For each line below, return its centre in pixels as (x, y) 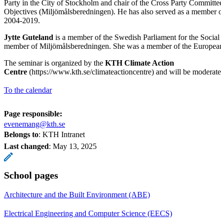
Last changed (26, 146)
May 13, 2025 (75, 146)
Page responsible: (33, 113)
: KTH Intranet (62, 134)
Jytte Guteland (29, 37)
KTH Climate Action (140, 63)
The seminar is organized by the (55, 63)
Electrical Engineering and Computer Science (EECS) (88, 213)
